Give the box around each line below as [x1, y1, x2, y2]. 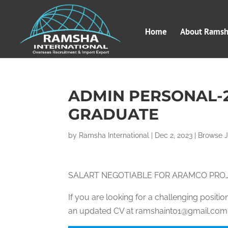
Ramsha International [79, 131, 150, 139]
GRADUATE [68, 105, 159, 124]
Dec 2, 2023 [155, 131, 193, 139]
